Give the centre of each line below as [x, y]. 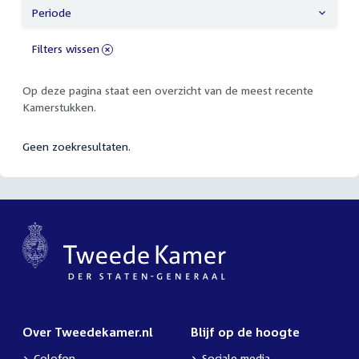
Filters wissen [65, 49]
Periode [51, 12]
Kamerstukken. [59, 107]
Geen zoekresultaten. [77, 147]
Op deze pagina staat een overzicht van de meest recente [168, 91]
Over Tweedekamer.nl [88, 332]
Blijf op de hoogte [245, 332]
